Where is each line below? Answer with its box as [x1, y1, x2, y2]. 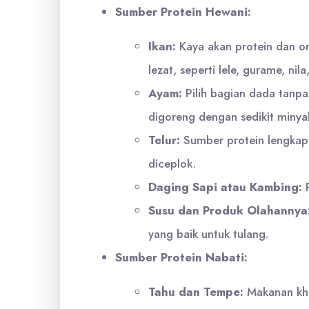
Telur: [148, 132, 180, 148]
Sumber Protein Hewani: [115, 3, 251, 20]
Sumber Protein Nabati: [115, 249, 248, 266]
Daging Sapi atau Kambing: [148, 179, 302, 195]
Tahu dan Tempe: [148, 283, 243, 300]
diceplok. [148, 155, 196, 172]
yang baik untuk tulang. [148, 226, 268, 242]
